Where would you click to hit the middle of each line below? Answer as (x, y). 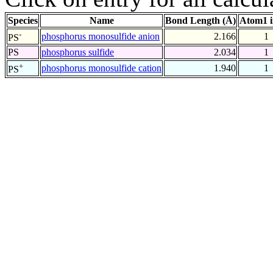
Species (23, 21)
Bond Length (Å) (200, 21)
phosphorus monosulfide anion (101, 37)
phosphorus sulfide (78, 52)
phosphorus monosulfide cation (101, 68)
